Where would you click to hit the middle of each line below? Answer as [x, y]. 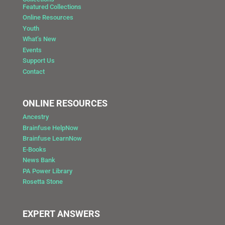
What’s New [39, 39]
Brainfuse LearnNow [52, 139]
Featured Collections [52, 7]
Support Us [38, 61]
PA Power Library [47, 171]
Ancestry [35, 117]
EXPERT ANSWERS [61, 214]
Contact [33, 71]
